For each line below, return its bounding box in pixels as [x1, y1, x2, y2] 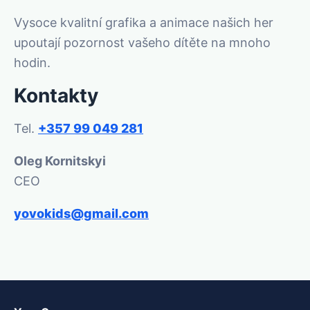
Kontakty [14, 84, 98, 107]
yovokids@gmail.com [14, 206, 149, 221]
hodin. [14, 55, 51, 70]
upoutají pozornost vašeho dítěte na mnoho [14, 35, 271, 50]
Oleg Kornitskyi [14, 154, 106, 168]
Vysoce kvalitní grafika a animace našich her [14, 15, 273, 30]
